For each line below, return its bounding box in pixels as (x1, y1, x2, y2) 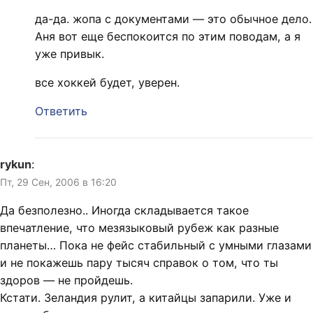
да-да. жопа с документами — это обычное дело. (35, 11, 312, 26)
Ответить (35, 103, 87, 118)
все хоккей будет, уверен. (35, 75, 180, 89)
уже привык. (35, 46, 104, 61)
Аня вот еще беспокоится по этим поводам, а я (35, 29, 300, 43)
